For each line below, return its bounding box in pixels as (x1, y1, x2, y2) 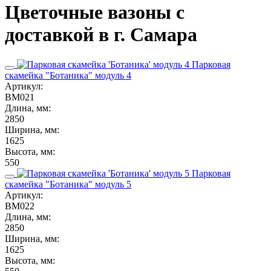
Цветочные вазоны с (5, 1, 184, 24)
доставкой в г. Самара (5, 24, 197, 46)
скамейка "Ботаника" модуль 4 (5, 70, 131, 80)
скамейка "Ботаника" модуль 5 (5, 178, 131, 189)
